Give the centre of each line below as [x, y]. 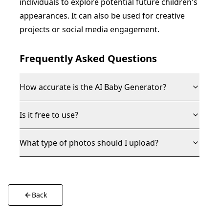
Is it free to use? [49, 115]
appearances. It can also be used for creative [102, 16]
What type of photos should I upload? [89, 143]
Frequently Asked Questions [88, 58]
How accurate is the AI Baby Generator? [93, 87]
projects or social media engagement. [89, 29]
